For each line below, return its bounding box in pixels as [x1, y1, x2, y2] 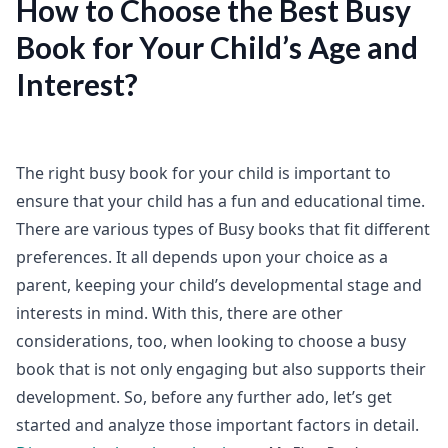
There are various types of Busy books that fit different [16, 218, 430, 240]
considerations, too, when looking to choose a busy [16, 330, 406, 352]
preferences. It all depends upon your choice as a [16, 246, 388, 268]
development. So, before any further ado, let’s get [16, 386, 392, 408]
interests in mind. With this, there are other [16, 302, 343, 324]
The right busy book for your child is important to [16, 162, 391, 184]
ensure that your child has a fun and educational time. [16, 190, 425, 212]
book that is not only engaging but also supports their [16, 358, 426, 380]
